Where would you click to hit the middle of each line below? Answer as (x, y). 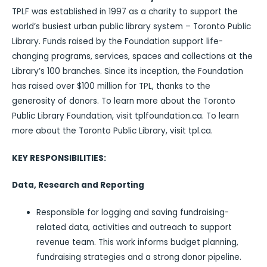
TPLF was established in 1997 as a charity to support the (125, 12)
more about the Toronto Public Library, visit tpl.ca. (112, 131)
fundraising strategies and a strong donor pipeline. (139, 257)
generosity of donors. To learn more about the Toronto (124, 101)
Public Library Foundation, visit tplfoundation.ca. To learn (125, 116)
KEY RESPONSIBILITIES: (59, 158)
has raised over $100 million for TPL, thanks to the (111, 86)
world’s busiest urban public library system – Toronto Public (131, 27)
